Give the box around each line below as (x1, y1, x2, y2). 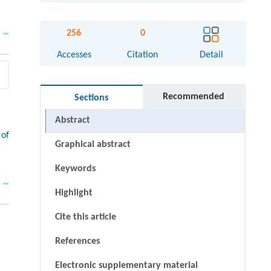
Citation (127, 50, 158, 60)
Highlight (54, 188, 93, 198)
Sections (74, 93, 109, 103)
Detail (199, 50, 223, 60)
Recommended (163, 92, 225, 102)
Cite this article (54, 212, 116, 223)
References (54, 237, 100, 247)
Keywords (54, 164, 96, 174)
